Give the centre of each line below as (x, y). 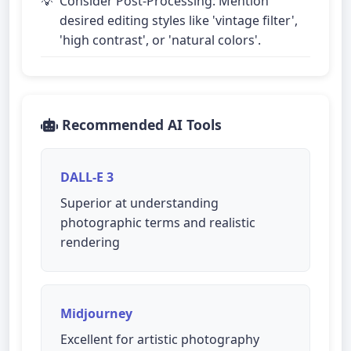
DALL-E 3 (87, 177)
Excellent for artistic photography (160, 339)
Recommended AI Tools (140, 125)
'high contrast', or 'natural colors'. (160, 40)
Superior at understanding (139, 203)
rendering (90, 242)
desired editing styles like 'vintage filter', (179, 20)
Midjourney (96, 313)
